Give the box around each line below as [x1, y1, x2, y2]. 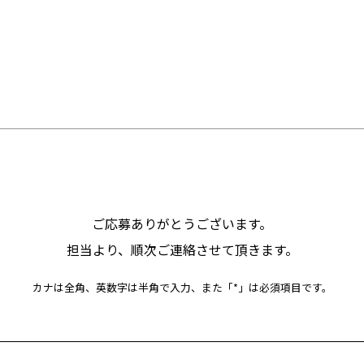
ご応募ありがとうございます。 [92, 214, 272, 233]
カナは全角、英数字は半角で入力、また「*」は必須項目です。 [32, 279, 332, 295]
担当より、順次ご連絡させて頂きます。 [66, 240, 298, 259]
